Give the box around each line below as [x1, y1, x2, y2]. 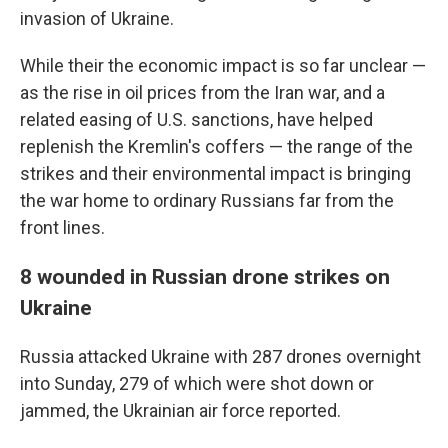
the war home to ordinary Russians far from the [20, 190, 394, 212]
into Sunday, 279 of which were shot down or [20, 373, 374, 395]
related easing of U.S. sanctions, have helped [20, 109, 373, 131]
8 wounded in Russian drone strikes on [20, 264, 390, 290]
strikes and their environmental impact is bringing [20, 163, 411, 185]
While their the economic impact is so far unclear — [20, 55, 426, 77]
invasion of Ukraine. [20, 8, 174, 30]
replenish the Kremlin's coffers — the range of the [20, 136, 413, 158]
